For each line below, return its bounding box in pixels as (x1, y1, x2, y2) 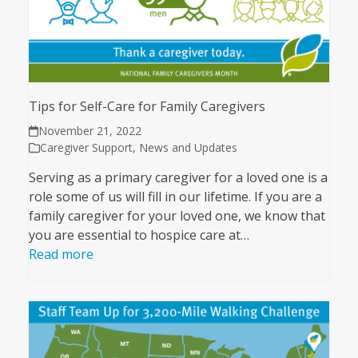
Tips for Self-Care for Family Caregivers (28, 97, 265, 116)
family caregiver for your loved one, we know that (28, 207, 325, 225)
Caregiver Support (39, 140, 133, 156)
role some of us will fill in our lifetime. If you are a (28, 188, 322, 206)
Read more (28, 245, 93, 264)
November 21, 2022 (38, 123, 142, 139)
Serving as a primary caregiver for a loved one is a (28, 169, 328, 187)
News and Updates (138, 140, 237, 156)
